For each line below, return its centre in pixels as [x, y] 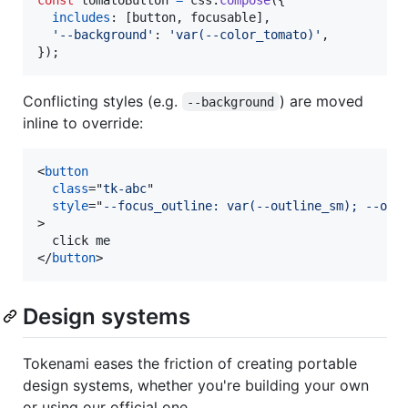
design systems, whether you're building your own [196, 385]
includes [81, 17]
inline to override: [83, 122]
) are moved [323, 101]
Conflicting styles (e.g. [102, 101]
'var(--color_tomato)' [245, 34]
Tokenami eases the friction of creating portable [190, 363]
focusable [223, 17]
